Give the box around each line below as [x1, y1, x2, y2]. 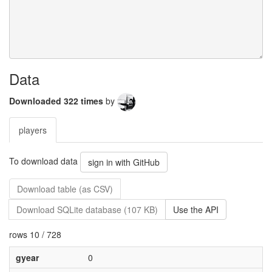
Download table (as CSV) [17, 183, 113, 195]
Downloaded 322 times [9, 94, 106, 107]
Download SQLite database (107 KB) [16, 203, 158, 216]
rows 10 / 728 [9, 228, 61, 240]
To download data [9, 154, 80, 167]
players [19, 124, 47, 136]
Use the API [173, 203, 219, 216]
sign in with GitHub [88, 156, 160, 168]
